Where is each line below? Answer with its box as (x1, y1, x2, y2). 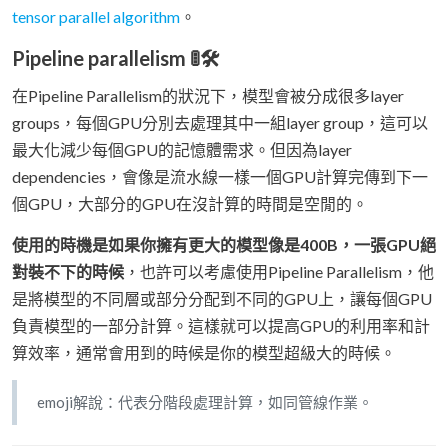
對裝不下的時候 (12, 261, 124, 281)
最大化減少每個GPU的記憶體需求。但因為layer (12, 139, 352, 159)
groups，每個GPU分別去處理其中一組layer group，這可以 (12, 112, 428, 132)
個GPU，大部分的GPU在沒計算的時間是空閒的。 (12, 193, 368, 213)
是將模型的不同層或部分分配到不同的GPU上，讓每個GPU (12, 288, 432, 308)
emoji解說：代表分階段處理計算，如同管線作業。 (37, 392, 373, 411)
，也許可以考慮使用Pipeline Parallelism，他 (124, 261, 434, 281)
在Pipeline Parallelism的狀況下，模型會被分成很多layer (12, 85, 404, 105)
